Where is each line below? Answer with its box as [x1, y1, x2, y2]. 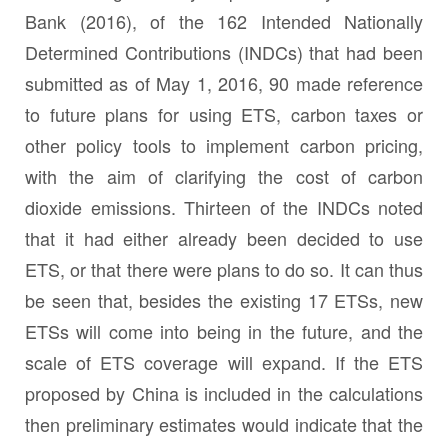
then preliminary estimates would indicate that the [25, 411, 423, 438]
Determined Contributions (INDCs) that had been [25, 39, 423, 66]
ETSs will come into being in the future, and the [25, 318, 423, 345]
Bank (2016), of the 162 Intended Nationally [25, 8, 423, 35]
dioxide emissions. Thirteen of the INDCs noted [25, 194, 423, 221]
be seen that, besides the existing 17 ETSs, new [25, 287, 423, 314]
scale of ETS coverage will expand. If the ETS [25, 349, 423, 376]
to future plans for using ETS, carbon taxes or [25, 101, 423, 128]
